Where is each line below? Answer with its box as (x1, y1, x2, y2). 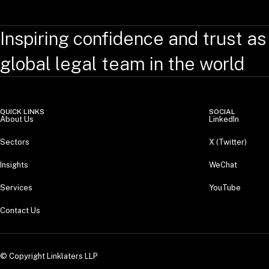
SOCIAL (209, 107, 235, 116)
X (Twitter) (209, 138, 247, 147)
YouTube (209, 183, 241, 192)
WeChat (209, 160, 237, 169)
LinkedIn (209, 115, 239, 124)
